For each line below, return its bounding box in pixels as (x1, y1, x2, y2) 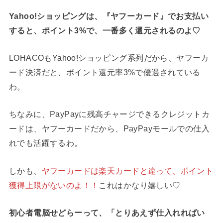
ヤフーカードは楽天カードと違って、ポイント (41, 166, 214, 175)
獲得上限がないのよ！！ (8, 180, 99, 190)
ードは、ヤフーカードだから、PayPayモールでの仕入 (8, 124, 210, 133)
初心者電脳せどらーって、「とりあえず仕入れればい (8, 208, 205, 218)
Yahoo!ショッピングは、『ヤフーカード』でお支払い (8, 11, 209, 20)
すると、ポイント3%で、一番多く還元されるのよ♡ (8, 25, 201, 35)
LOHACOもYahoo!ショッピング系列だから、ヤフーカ (8, 53, 209, 62)
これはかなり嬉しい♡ (99, 180, 181, 190)
